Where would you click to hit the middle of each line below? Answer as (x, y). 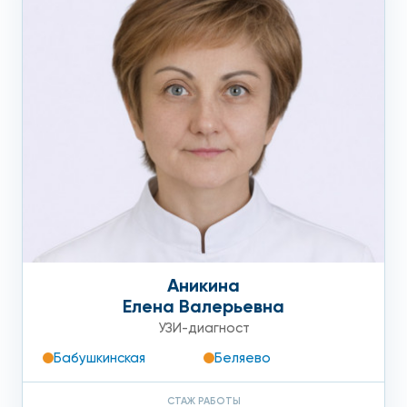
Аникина (203, 286)
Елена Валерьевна (203, 307)
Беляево (243, 358)
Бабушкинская (99, 358)
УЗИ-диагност (203, 328)
